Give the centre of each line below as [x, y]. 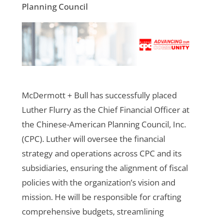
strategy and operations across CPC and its [101, 153]
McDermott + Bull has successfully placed [99, 95]
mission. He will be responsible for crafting [101, 197]
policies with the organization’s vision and [98, 182]
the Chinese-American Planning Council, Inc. [104, 124]
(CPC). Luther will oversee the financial [93, 139]
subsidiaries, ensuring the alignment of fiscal [105, 168]
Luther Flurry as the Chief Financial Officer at [105, 109]
